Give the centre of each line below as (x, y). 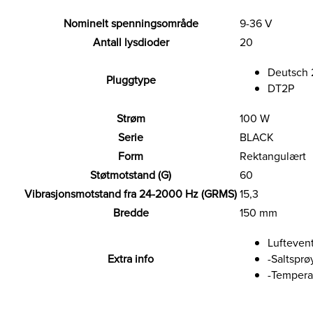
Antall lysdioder (131, 43)
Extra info (131, 259)
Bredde (131, 213)
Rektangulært (273, 156)
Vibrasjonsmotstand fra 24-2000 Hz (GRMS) (131, 194)
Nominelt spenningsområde (131, 24)
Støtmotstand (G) (131, 175)
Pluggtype (131, 80)
